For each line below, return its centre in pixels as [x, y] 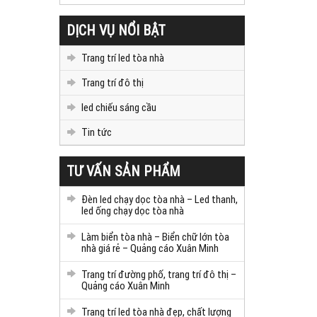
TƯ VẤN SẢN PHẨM [123, 171]
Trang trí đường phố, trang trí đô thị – [158, 274]
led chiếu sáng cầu [119, 107]
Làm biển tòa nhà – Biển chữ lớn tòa [155, 236]
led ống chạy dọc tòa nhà [132, 210]
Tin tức [96, 132]
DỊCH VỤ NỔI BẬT [116, 30]
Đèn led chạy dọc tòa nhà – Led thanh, [159, 199]
